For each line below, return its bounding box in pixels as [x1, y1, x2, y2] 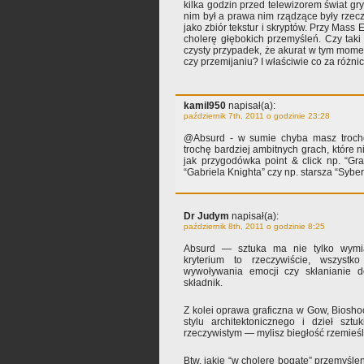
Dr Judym [184, 210, 229, 223]
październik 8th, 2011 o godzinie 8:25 [184, 222, 325, 232]
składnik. [184, 277, 223, 289]
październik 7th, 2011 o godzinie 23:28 [184, 111, 330, 121]
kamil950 [184, 100, 226, 112]
